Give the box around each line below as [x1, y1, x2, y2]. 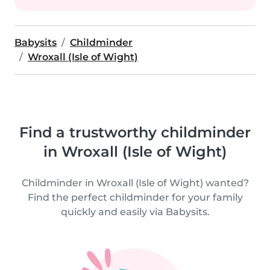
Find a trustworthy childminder [19, 124, 251, 141]
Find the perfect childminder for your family [27, 192, 243, 203]
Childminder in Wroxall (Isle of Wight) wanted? [21, 177, 249, 189]
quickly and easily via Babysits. [60, 206, 210, 218]
